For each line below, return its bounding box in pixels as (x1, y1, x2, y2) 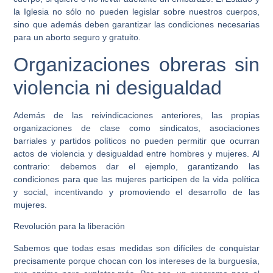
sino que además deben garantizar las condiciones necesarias (13, 19, 260, 30)
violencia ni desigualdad (13, 76, 222, 99)
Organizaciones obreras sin (13, 53, 260, 76)
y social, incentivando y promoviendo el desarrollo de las (13, 186, 260, 197)
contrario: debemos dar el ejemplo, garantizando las (13, 161, 260, 171)
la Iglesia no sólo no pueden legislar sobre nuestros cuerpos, (13, 7, 260, 17)
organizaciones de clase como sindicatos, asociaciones (13, 122, 260, 133)
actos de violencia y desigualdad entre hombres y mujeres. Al (13, 148, 260, 158)
